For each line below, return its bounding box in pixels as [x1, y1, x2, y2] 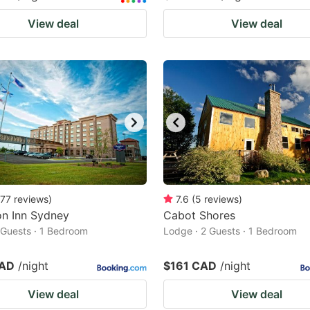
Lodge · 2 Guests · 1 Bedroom [163, 225, 297, 237]
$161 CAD [163, 259, 217, 273]
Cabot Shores [163, 208, 235, 222]
